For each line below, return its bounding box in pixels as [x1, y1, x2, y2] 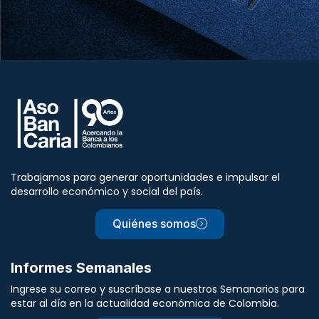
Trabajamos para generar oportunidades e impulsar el [11, 169, 280, 184]
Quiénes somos [112, 216, 196, 231]
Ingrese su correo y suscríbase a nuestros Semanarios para [11, 281, 305, 296]
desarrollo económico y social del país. [11, 184, 203, 199]
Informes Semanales [11, 258, 152, 276]
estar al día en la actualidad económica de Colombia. [11, 296, 279, 310]
